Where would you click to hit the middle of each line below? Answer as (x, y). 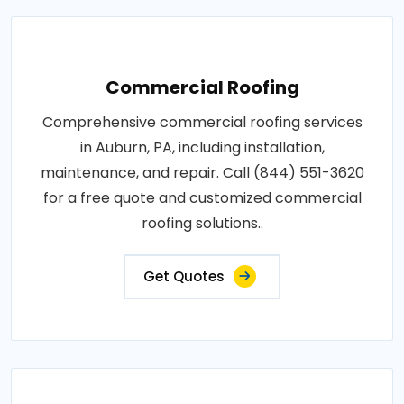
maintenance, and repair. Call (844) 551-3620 (202, 173)
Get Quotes (184, 276)
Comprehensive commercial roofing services (202, 122)
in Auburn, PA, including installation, (202, 147)
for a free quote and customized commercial (202, 198)
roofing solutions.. (202, 223)
